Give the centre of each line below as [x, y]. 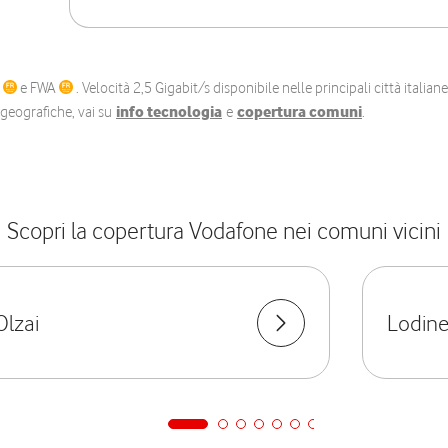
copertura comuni [299, 112]
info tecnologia [169, 112]
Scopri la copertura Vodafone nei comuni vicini [224, 230]
